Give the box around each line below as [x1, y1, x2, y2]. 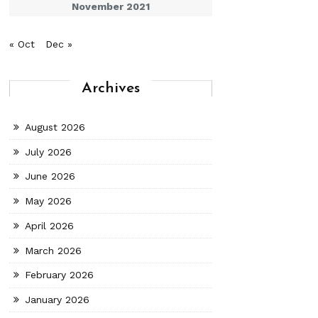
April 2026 [25, 219, 75, 231]
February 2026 [25, 268, 94, 280]
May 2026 [25, 194, 72, 207]
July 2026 [25, 146, 72, 158]
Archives [82, 80, 140, 96]
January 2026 [25, 293, 90, 305]
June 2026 [25, 170, 76, 182]
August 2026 [25, 121, 86, 133]
